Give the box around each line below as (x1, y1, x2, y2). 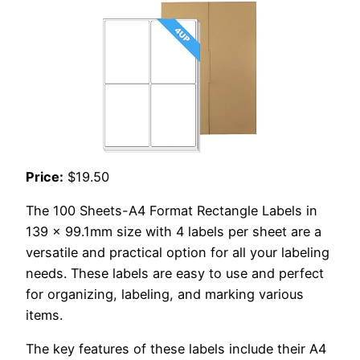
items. (26, 307, 63, 324)
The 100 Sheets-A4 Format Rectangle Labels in (26, 202, 317, 219)
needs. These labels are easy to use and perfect (26, 265, 324, 282)
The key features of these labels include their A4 (26, 341, 326, 358)
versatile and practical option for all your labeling (26, 244, 329, 261)
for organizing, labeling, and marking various (26, 286, 304, 303)
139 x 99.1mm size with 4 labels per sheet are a (26, 223, 321, 240)
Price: (26, 168, 63, 185)
